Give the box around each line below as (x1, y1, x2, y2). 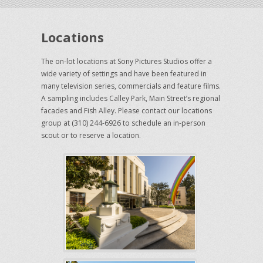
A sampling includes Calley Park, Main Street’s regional (41, 93, 221, 104)
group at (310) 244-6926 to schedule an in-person (41, 118, 206, 129)
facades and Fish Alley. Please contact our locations (41, 106, 213, 116)
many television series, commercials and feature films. (41, 81, 221, 92)
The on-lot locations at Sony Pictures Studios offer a (41, 56, 213, 67)
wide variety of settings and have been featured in (41, 69, 207, 79)
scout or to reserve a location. (41, 130, 141, 141)
